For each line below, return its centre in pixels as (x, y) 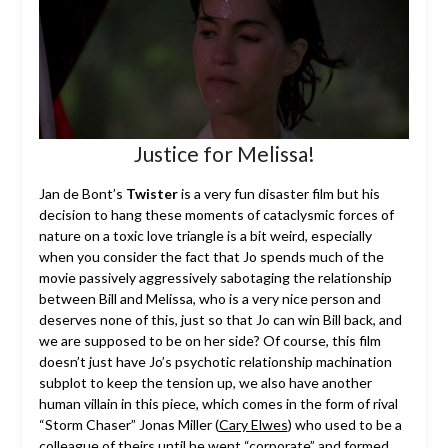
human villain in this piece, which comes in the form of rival (218, 403)
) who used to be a (344, 424)
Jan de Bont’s (82, 193)
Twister (151, 193)
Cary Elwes (253, 424)
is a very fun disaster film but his (278, 193)
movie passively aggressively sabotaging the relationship (215, 277)
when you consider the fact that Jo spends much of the (211, 256)
